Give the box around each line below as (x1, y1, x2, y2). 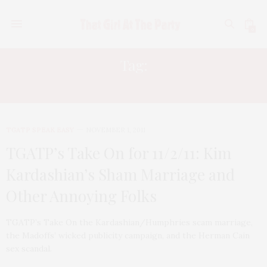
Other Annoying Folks (6, 185, 157, 206)
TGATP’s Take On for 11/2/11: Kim (6, 142, 231, 163)
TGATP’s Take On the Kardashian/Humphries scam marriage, (6, 217, 253, 228)
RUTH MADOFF (83, 76, 184, 95)
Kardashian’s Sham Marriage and (6, 164, 235, 185)
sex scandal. (6, 243, 52, 254)
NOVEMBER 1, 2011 (86, 126, 145, 134)
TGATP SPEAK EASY (6, 126, 74, 134)
